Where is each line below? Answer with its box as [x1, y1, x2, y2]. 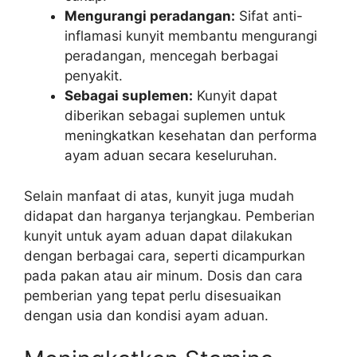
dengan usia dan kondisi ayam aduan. [24, 307, 269, 324]
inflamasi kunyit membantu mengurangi [65, 28, 317, 44]
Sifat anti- [235, 8, 303, 24]
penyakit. [65, 68, 123, 84]
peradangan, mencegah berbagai [65, 48, 278, 64]
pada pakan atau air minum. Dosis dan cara [24, 267, 303, 284]
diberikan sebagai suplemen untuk [65, 108, 285, 124]
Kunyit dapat [193, 88, 277, 104]
